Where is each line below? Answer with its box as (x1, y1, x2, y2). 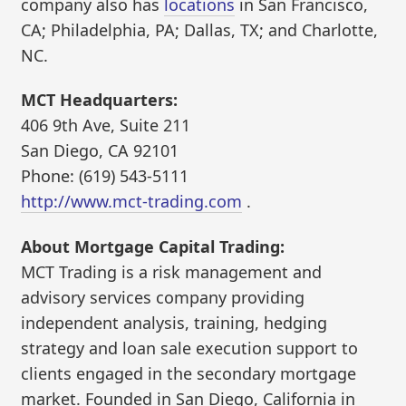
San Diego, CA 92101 (21, 140, 179, 162)
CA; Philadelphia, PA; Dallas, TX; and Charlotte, (21, 18, 379, 41)
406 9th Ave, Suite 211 (21, 114, 191, 137)
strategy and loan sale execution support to (21, 336, 359, 359)
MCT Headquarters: (21, 89, 179, 111)
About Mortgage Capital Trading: (21, 235, 285, 257)
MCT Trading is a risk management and (21, 260, 323, 283)
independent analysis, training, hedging (21, 311, 328, 333)
